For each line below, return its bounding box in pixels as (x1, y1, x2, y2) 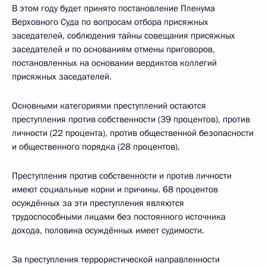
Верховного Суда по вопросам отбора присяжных (12, 16, 208, 28)
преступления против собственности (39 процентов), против (12, 113, 250, 126)
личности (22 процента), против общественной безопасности (12, 127, 254, 140)
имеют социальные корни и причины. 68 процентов (12, 183, 218, 196)
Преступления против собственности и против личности (12, 170, 232, 182)
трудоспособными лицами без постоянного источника (12, 211, 226, 223)
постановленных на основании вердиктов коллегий (12, 57, 217, 69)
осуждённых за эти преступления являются (12, 197, 184, 210)
